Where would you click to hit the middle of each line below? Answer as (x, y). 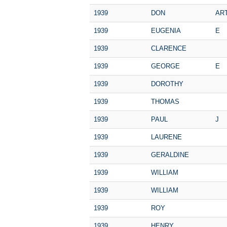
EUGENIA (166, 30)
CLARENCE (169, 48)
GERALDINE (170, 155)
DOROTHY (167, 84)
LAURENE (166, 137)
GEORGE (165, 66)
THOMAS (165, 101)
